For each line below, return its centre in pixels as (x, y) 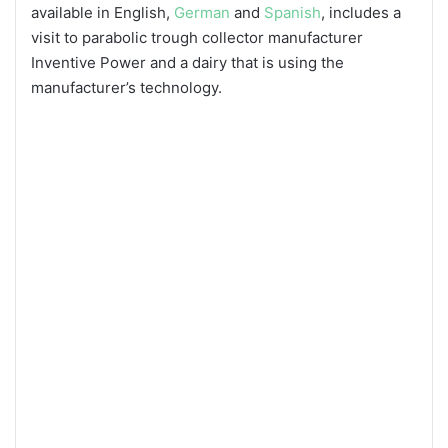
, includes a (361, 12)
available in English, (102, 12)
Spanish (292, 12)
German (202, 12)
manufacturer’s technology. (126, 87)
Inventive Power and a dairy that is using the (187, 62)
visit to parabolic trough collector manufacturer (197, 37)
